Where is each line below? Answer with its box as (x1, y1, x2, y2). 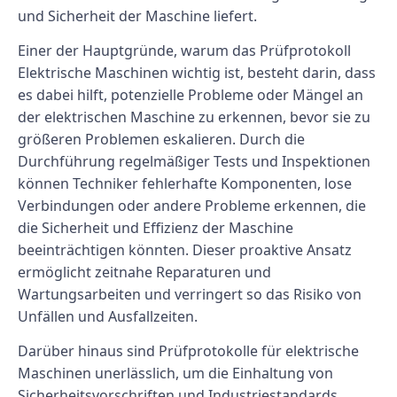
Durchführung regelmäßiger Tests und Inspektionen (18, 152, 370, 172)
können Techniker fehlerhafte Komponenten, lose (18, 174, 352, 194)
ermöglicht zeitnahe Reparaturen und (18, 262, 271, 283)
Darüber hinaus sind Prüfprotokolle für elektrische (18, 341, 359, 362)
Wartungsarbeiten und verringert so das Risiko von (18, 284, 362, 305)
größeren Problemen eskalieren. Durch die (18, 129, 305, 150)
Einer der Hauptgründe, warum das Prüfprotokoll (18, 41, 351, 61)
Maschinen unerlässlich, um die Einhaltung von (18, 363, 333, 384)
